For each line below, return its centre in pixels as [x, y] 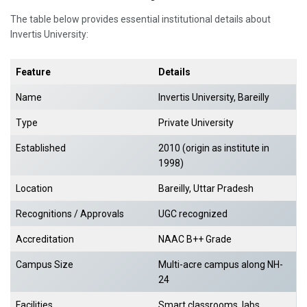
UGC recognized [193, 213]
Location [34, 188]
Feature [33, 72]
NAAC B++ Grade [195, 239]
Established [41, 148]
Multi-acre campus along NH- [221, 264]
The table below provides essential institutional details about [140, 20]
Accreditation [45, 239]
